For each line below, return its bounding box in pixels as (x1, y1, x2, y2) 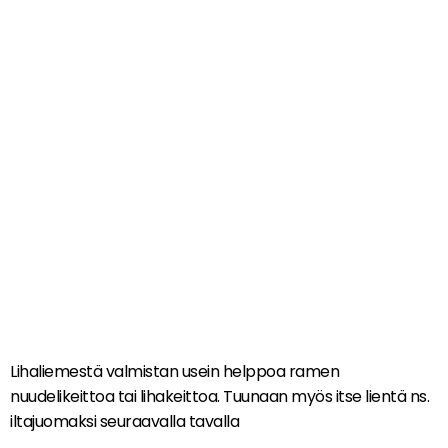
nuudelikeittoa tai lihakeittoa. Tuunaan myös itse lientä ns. (10, 384, 429, 408)
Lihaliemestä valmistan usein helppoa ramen (10, 359, 339, 383)
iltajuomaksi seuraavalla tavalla (10, 409, 239, 433)
